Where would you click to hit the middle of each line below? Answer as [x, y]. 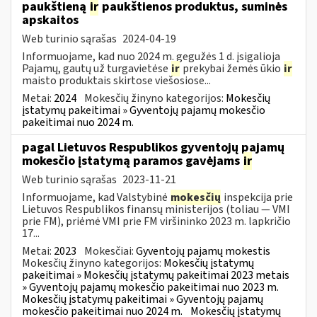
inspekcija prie [257, 197]
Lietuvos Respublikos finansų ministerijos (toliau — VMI [156, 209]
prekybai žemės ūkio [232, 68]
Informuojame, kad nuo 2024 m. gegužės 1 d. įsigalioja [151, 56]
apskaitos [50, 20]
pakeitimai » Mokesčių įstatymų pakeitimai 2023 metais [156, 275]
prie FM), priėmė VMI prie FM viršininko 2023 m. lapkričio [156, 221]
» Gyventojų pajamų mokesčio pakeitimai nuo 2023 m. [150, 287]
